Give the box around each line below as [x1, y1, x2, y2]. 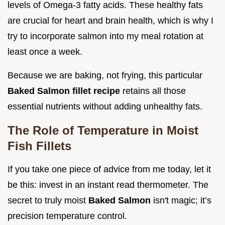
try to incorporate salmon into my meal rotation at [8, 31, 203, 41]
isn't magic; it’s [153, 195, 211, 205]
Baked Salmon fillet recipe [8, 85, 123, 96]
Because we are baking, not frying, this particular [8, 70, 202, 80]
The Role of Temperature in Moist [8, 123, 198, 137]
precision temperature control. [8, 210, 127, 221]
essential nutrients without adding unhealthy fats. [8, 101, 202, 111]
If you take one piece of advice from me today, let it [8, 164, 211, 174]
